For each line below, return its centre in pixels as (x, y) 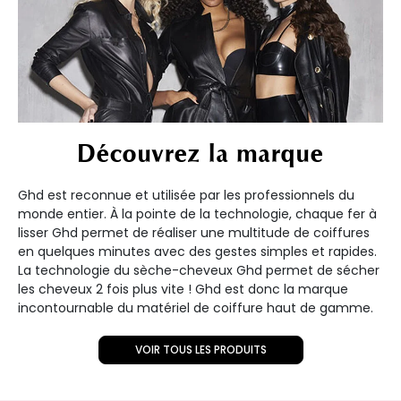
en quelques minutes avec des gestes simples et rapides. (197, 252)
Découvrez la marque (200, 154)
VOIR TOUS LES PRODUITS (200, 350)
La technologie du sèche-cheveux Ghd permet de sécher (199, 271)
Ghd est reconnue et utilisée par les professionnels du (186, 196)
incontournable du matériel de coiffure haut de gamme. (196, 308)
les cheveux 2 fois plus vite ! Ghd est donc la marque (183, 290)
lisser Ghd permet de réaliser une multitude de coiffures (194, 233)
